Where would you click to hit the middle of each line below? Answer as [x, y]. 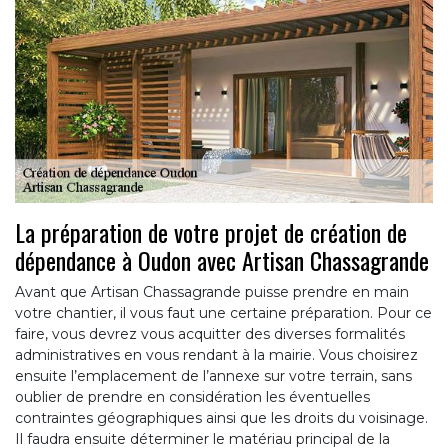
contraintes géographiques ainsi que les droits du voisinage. [221, 417]
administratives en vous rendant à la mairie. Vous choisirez [216, 354]
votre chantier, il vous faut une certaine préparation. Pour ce [223, 312]
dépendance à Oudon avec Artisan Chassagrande [222, 259]
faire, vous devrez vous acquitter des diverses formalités [210, 333]
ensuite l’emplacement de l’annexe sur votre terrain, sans [213, 375]
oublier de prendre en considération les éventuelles [192, 396]
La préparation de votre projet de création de [211, 231]
